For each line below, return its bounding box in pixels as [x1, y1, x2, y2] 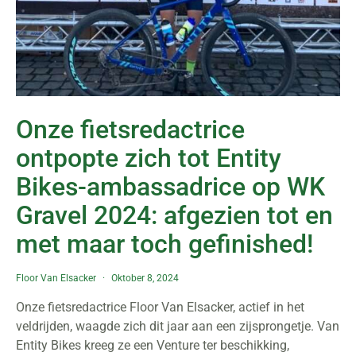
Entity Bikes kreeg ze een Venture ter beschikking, [16, 338, 289, 353]
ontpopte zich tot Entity [16, 143, 281, 173]
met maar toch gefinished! [16, 229, 313, 259]
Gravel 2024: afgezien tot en [16, 200, 333, 230]
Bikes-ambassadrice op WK [16, 172, 325, 202]
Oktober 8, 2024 [111, 273, 179, 284]
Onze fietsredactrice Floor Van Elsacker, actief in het [16, 300, 304, 315]
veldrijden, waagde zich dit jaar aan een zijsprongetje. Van [16, 319, 339, 334]
